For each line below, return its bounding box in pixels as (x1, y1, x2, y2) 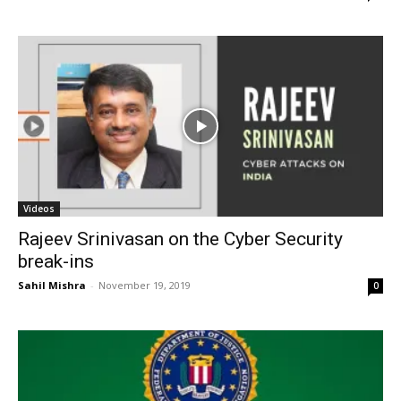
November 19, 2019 (98, 277, 191, 292)
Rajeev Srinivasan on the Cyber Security (18, 227, 343, 250)
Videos (23, 201, 55, 215)
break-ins (18, 250, 94, 272)
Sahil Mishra (18, 277, 86, 292)
